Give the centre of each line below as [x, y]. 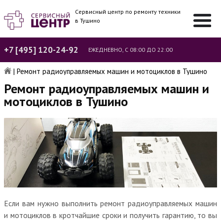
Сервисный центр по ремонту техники [128, 12]
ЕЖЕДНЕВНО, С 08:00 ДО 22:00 [130, 50]
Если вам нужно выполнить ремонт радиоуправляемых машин [110, 203]
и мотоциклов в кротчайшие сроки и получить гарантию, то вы [110, 215]
